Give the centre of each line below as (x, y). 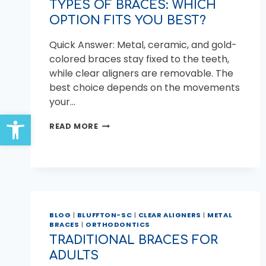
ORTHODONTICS (118, 225)
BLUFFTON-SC (104, 215)
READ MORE (74, 126)
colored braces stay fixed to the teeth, (139, 59)
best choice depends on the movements (145, 88)
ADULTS (74, 255)
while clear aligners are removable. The (141, 74)
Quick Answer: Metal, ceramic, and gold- (143, 45)
